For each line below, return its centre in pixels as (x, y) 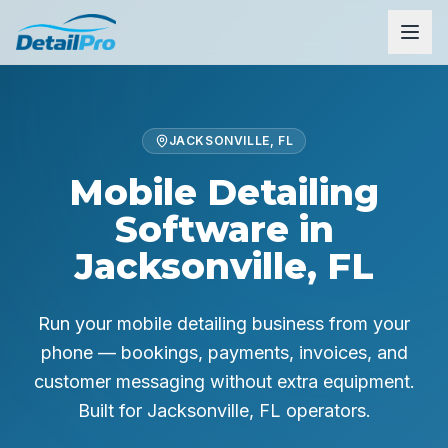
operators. (325, 410)
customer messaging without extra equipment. (224, 381)
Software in (224, 229)
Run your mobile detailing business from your (224, 323)
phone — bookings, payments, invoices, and (224, 352)
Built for (112, 410)
